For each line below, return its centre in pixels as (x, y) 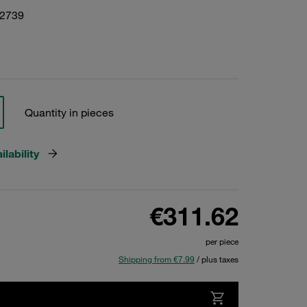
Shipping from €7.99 (157, 259)
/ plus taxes (217, 259)
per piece (222, 241)
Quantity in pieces (69, 112)
